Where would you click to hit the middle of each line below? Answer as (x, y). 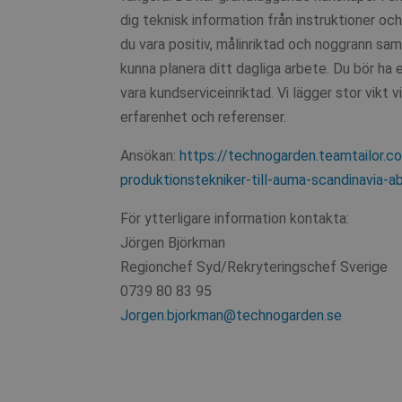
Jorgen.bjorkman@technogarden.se (232, 315)
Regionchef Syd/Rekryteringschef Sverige (254, 267)
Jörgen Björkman (173, 242)
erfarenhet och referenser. (204, 117)
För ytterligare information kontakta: (235, 218)
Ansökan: (150, 155)
